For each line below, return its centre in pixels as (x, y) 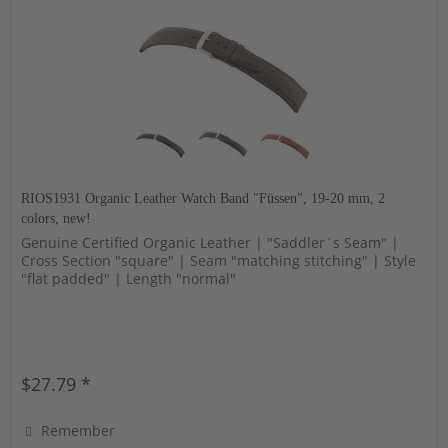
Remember (78, 431)
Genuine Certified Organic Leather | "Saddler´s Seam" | (210, 243)
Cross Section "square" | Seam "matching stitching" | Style (219, 261)
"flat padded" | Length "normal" (129, 279)
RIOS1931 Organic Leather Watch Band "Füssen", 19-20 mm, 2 (203, 199)
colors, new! (56, 219)
